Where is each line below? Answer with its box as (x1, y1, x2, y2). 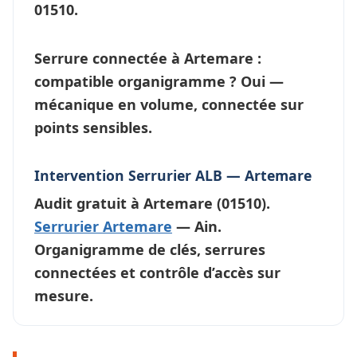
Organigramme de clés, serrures (34, 239, 265, 259)
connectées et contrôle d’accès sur (34, 262, 280, 282)
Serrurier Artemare (34, 216, 172, 236)
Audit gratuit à (34, 193, 143, 213)
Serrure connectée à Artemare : (34, 48, 261, 68)
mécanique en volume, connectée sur (34, 94, 304, 114)
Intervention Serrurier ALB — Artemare (34, 165, 312, 185)
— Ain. (172, 216, 222, 236)
